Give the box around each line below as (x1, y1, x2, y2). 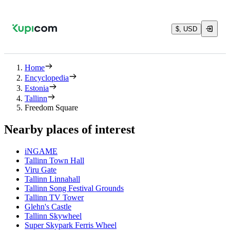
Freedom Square (25, 103, 78, 112)
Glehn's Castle (25, 202, 71, 211)
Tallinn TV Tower (25, 193, 84, 202)
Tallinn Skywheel (25, 211, 82, 220)
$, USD (176, 25, 197, 33)
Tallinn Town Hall (25, 156, 84, 165)
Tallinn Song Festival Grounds (25, 183, 124, 193)
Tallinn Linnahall (25, 174, 80, 183)
